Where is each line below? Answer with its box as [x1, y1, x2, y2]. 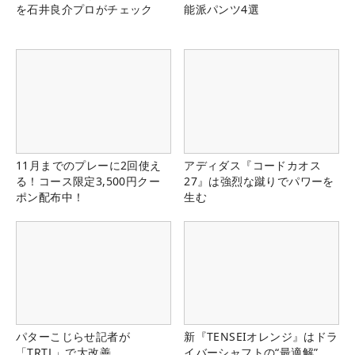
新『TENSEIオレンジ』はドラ [184, 328, 338, 344]
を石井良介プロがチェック [16, 2, 153, 17]
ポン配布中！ [16, 189, 85, 204]
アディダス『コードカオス [184, 157, 321, 173]
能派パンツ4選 [184, 2, 259, 17]
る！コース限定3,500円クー [16, 173, 160, 189]
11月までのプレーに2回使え [16, 157, 162, 173]
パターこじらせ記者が [16, 328, 130, 344]
